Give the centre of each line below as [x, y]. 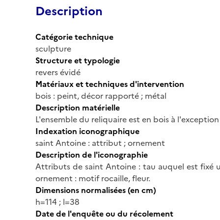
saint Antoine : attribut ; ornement [100, 143]
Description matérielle [78, 107]
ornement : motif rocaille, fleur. [93, 178]
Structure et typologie [78, 60]
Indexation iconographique [87, 131]
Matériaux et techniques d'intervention [110, 84]
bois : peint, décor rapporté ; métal [101, 96]
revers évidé [58, 72]
